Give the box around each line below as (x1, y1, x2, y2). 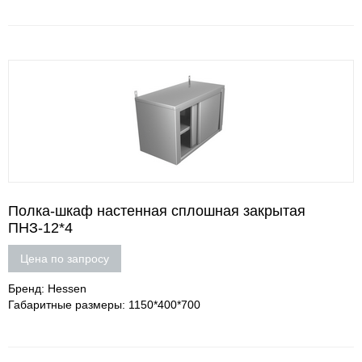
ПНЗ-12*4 (8, 220, 73, 236)
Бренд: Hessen (8, 282, 86, 295)
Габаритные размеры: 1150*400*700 (8, 298, 200, 311)
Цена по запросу (20, 252, 109, 265)
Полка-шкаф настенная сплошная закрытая (8, 203, 305, 219)
